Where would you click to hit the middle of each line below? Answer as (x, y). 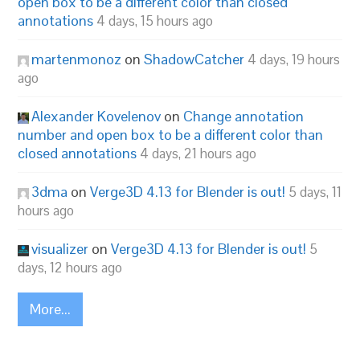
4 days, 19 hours (294, 59)
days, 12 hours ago (70, 268)
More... (51, 309)
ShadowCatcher (194, 59)
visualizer (60, 249)
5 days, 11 (315, 192)
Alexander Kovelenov (96, 116)
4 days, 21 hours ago (198, 153)
